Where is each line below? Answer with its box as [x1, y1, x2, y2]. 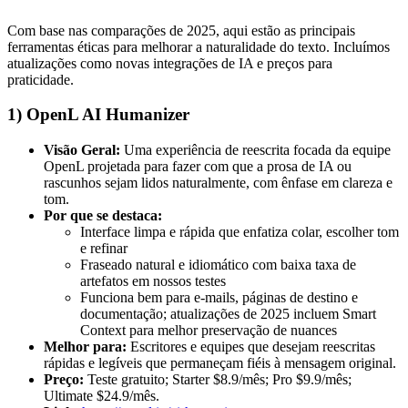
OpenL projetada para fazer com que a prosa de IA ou [44, 158, 352, 174]
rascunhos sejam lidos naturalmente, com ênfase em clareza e [44, 174, 393, 190]
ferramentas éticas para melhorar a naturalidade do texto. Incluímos [7, 38, 390, 55]
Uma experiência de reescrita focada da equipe [120, 141, 391, 158]
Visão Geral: [44, 141, 120, 158]
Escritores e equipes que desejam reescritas [127, 338, 375, 354]
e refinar [80, 240, 127, 256]
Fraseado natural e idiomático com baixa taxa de [80, 256, 356, 272]
